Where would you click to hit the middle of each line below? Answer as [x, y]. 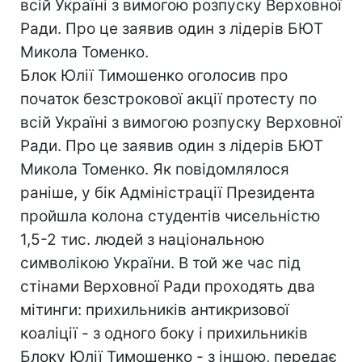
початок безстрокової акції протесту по [168, 99]
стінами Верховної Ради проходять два [168, 286]
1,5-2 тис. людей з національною [142, 240]
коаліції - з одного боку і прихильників [164, 333]
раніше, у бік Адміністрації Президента [168, 193]
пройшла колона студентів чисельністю [170, 216]
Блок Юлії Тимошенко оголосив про [154, 76]
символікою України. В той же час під [160, 263]
